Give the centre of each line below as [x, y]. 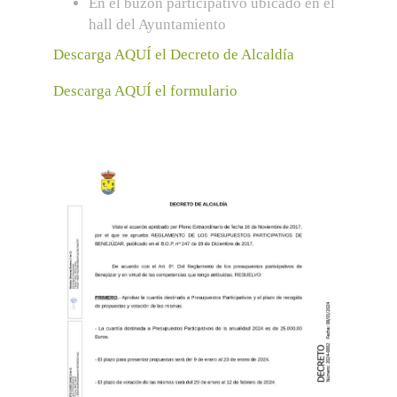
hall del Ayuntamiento [157, 24]
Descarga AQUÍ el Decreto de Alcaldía [174, 54]
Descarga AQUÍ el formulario [145, 90]
